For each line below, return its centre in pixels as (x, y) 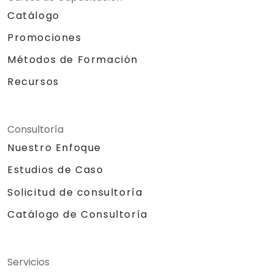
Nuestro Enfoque (54, 147)
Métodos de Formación (73, 59)
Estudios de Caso (56, 169)
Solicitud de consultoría (75, 192)
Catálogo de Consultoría (78, 214)
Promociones (45, 37)
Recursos (33, 81)
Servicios (28, 262)
